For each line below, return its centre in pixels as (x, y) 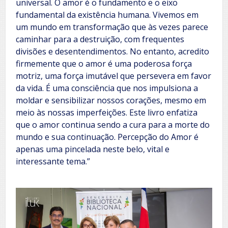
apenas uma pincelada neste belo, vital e (93, 149)
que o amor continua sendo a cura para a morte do (113, 124)
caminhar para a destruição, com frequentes (100, 39)
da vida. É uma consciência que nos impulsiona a (107, 88)
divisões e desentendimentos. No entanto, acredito (112, 51)
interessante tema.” (53, 161)
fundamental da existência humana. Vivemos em (107, 15)
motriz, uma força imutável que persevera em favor (113, 76)
